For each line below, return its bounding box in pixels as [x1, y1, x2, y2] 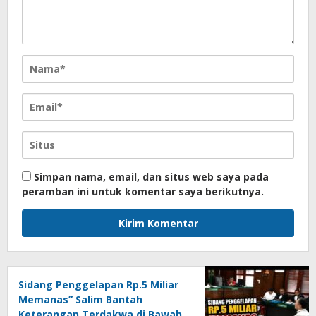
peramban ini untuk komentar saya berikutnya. [22, 185, 264, 199]
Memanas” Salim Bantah [18, 293, 142, 307]
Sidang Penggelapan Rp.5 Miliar [18, 278, 178, 292]
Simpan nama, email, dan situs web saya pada [34, 170, 269, 184]
